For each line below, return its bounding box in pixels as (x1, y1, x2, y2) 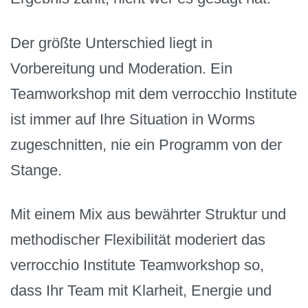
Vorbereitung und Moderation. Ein (10, 59, 232, 77)
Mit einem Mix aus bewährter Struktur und (10, 206, 286, 223)
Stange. (10, 161, 62, 179)
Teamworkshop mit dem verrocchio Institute (10, 85, 297, 102)
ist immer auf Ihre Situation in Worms (10, 110, 255, 128)
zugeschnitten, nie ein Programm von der (10, 135, 282, 153)
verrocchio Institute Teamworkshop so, (10, 256, 264, 274)
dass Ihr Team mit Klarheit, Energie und (10, 282, 272, 300)
